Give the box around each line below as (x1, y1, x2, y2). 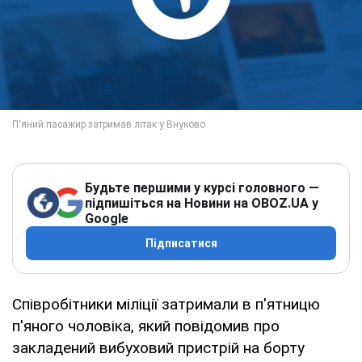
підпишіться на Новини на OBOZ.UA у (85, 195, 318, 211)
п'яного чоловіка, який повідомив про (12, 316, 280, 335)
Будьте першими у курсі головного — (85, 179, 319, 196)
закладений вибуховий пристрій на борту (12, 338, 305, 357)
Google (85, 210, 128, 226)
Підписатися (145, 236, 217, 250)
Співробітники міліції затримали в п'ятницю (12, 294, 320, 314)
